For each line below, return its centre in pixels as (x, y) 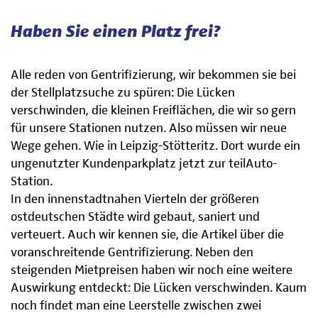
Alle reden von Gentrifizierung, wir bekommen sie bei (153, 76)
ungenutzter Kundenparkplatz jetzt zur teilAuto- (144, 164)
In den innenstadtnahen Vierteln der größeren (135, 200)
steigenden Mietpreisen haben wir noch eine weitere (152, 271)
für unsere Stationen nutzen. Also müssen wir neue (149, 129)
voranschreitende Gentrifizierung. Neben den (132, 253)
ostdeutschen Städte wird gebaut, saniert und (135, 218)
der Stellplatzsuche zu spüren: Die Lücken (123, 93)
